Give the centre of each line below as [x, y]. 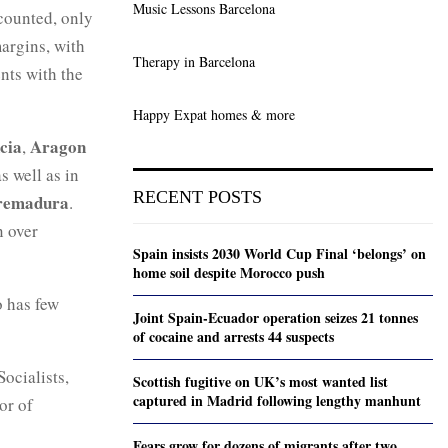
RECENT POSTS [197, 197]
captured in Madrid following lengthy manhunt [277, 400]
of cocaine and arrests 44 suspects [233, 336]
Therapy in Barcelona [194, 61]
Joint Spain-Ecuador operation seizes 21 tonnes [275, 317]
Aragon [58, 146]
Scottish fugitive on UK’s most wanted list [260, 381]
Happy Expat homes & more [214, 114]
